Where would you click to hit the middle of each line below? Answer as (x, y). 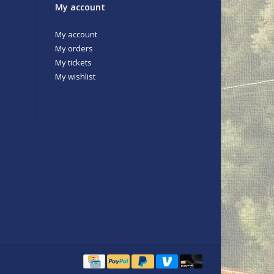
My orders (74, 48)
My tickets (73, 62)
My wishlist (75, 76)
